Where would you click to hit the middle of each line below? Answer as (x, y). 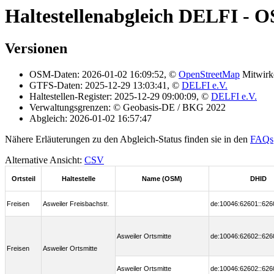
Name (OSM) (162, 179)
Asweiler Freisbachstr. (76, 204)
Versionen (36, 49)
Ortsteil (23, 179)
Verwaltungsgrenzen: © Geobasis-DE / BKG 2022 (128, 108)
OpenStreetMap (209, 75)
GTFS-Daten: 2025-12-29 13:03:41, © (106, 86)
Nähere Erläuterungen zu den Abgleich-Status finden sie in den (128, 139)
